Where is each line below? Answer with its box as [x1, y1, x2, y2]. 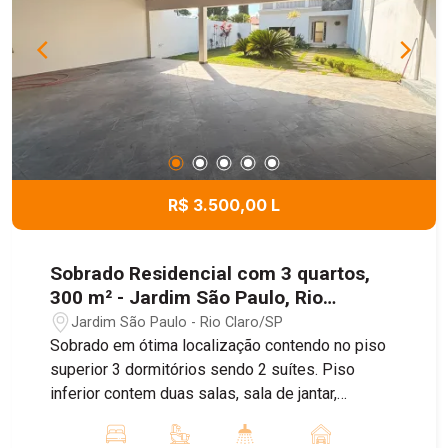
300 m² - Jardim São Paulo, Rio [50, 286, 324, 310]
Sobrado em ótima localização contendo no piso [50, 336, 387, 356]
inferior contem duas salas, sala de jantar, [50, 384, 338, 404]
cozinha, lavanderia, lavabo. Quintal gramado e [50, 408, 369, 428]
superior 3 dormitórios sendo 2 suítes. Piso [50, 360, 356, 380]
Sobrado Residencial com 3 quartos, [50, 262, 371, 286]
